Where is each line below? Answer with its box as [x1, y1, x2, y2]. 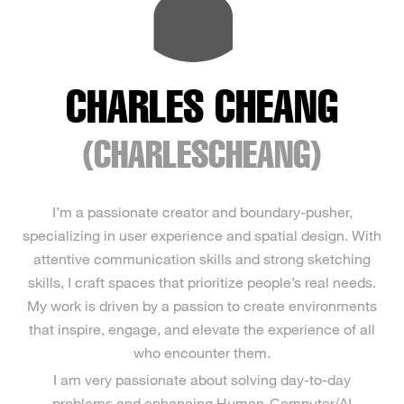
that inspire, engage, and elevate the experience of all [29, 320, 375, 337]
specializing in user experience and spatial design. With [23, 226, 381, 243]
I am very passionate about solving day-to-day [53, 371, 351, 388]
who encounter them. [133, 344, 271, 361]
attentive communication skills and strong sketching [33, 250, 371, 267]
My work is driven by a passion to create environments [27, 297, 377, 314]
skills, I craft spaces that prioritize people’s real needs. [28, 273, 376, 290]
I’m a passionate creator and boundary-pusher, [51, 203, 353, 220]
